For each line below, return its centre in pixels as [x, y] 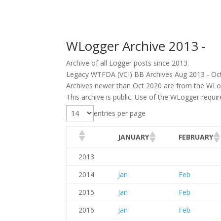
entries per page [120, 113]
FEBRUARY [196, 137]
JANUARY [134, 137]
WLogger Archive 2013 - [136, 46]
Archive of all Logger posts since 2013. [128, 63]
